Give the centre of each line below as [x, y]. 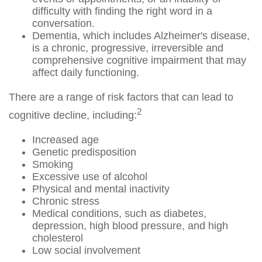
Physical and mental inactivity [101, 189]
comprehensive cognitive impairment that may [139, 60]
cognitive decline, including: [73, 115]
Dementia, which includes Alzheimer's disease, [141, 36]
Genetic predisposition [84, 152]
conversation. [63, 23]
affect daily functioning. [86, 73]
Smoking [53, 164]
